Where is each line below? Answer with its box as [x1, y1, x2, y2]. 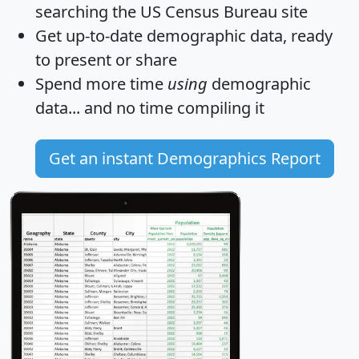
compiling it [173, 96, 264, 119]
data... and [35, 96, 116, 119]
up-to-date [66, 24, 143, 46]
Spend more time [35, 72, 167, 95]
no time [116, 96, 173, 119]
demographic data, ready [143, 24, 333, 46]
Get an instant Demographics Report [49, 147, 321, 169]
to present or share [35, 48, 177, 71]
